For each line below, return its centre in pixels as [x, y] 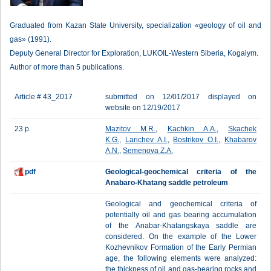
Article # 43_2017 [44, 97]
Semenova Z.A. [148, 151]
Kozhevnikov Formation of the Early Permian [181, 247]
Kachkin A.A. [192, 129]
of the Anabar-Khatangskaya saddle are [181, 226]
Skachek [242, 129]
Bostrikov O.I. [196, 140]
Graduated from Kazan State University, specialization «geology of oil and [135, 25]
